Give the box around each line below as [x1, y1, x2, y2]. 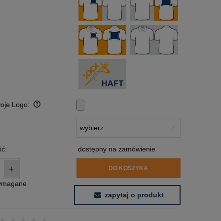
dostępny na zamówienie [77, 145, 155, 153]
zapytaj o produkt [104, 191, 164, 199]
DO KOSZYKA [109, 165, 148, 172]
